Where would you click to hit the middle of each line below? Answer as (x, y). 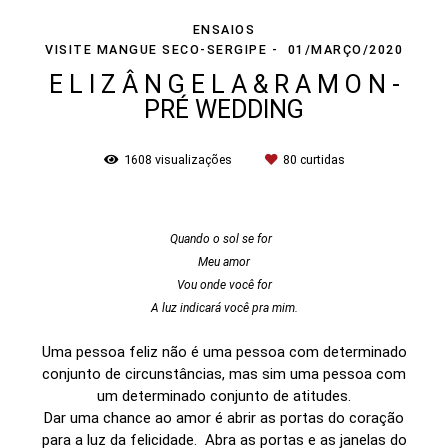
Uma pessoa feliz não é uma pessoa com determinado (224, 352)
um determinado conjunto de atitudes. (224, 396)
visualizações (193, 160)
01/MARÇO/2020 (345, 50)
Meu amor (224, 262)
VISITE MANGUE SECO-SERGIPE (156, 50)
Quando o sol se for (224, 239)
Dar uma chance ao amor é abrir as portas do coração (224, 418)
